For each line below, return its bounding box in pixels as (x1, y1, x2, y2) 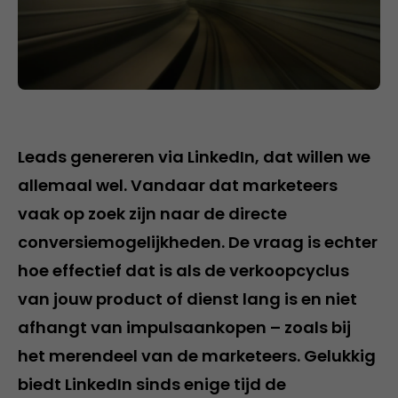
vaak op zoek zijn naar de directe (18, 203, 287, 225)
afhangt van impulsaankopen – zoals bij (18, 316, 351, 338)
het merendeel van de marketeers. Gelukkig (18, 345, 376, 367)
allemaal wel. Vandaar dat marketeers (18, 174, 338, 196)
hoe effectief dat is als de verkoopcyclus (18, 259, 349, 282)
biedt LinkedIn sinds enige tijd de (18, 373, 286, 395)
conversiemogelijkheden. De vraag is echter (18, 231, 378, 253)
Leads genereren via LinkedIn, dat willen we (18, 146, 370, 168)
